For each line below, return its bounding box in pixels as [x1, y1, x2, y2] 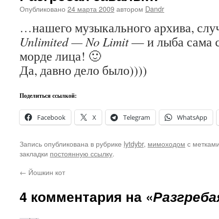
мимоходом [148, 138, 185, 149]
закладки [20, 148, 50, 158]
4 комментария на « [20, 187, 153, 206]
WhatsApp [177, 113, 207, 122]
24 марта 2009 [67, 3, 114, 14]
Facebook [37, 113, 66, 122]
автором [116, 3, 143, 14]
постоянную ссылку [50, 148, 112, 158]
